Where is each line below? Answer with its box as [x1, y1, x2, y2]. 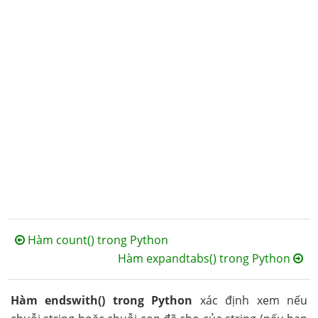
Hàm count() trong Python [25, 232, 169, 248]
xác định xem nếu [192, 292, 308, 308]
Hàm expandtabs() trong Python [117, 251, 293, 266]
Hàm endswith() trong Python [10, 292, 193, 308]
